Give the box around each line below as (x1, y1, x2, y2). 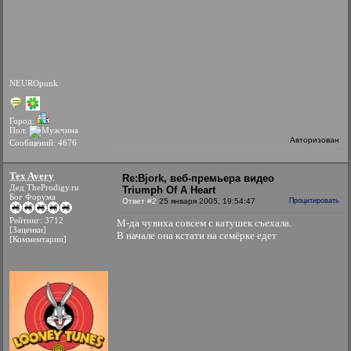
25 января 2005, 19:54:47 (159, 197, 255, 205)
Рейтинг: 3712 (9, 215, 63, 225)
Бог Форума (9, 192, 56, 201)
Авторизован (290, 136, 339, 144)
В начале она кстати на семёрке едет (117, 230, 279, 241)
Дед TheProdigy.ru (9, 183, 79, 192)
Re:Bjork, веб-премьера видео (122, 172, 274, 184)
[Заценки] (9, 225, 46, 234)
